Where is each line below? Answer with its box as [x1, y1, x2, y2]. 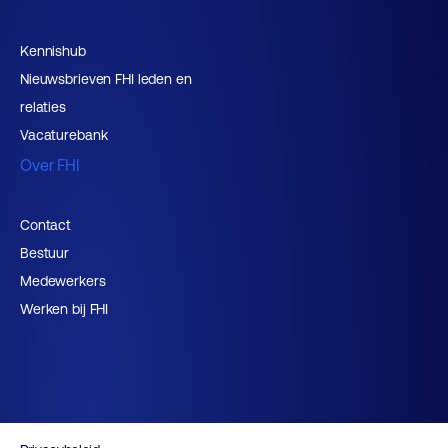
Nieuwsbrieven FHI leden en [20, 71, 192, 87]
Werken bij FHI [20, 301, 109, 317]
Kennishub [20, 43, 86, 59]
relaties [20, 99, 66, 115]
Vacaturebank [20, 127, 108, 143]
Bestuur [20, 245, 70, 261]
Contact [20, 217, 72, 233]
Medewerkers [20, 273, 106, 289]
